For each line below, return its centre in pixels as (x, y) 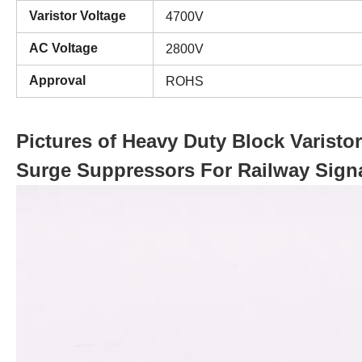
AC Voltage (63, 48)
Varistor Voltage (78, 15)
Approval (57, 80)
